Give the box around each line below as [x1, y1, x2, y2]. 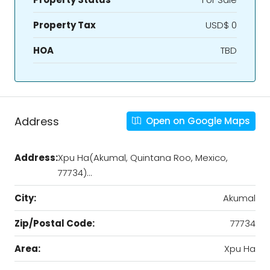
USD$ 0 [206, 19, 237, 32]
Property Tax [33, 19, 96, 32]
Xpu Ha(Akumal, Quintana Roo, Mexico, [58, 151, 228, 165]
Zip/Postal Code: [14, 217, 95, 230]
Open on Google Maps [143, 115, 250, 128]
